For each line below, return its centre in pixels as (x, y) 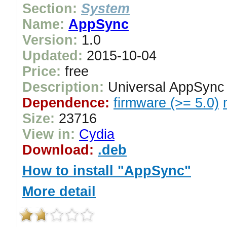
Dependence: (66, 103)
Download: (58, 150)
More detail (59, 192)
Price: (42, 71)
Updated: (52, 56)
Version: (50, 40)
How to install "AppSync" (107, 171)
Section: (50, 9)
